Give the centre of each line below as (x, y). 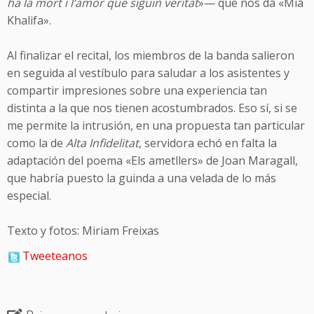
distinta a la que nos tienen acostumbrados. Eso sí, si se (152, 108)
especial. (29, 196)
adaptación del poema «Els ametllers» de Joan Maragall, (152, 161)
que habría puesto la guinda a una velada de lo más (142, 178)
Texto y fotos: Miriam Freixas (83, 231)
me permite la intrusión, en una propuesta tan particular (156, 125)
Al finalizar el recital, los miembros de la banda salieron (151, 55)
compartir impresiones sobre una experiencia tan (137, 90)
